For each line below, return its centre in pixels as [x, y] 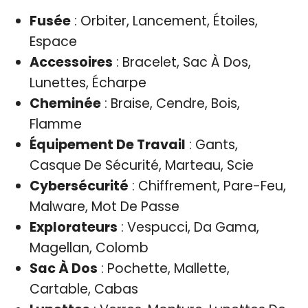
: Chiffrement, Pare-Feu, [207, 186]
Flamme [55, 124]
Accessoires [71, 62]
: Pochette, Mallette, [163, 268]
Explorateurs [73, 227]
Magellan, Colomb [89, 247]
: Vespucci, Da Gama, [188, 227]
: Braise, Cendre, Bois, [170, 103]
